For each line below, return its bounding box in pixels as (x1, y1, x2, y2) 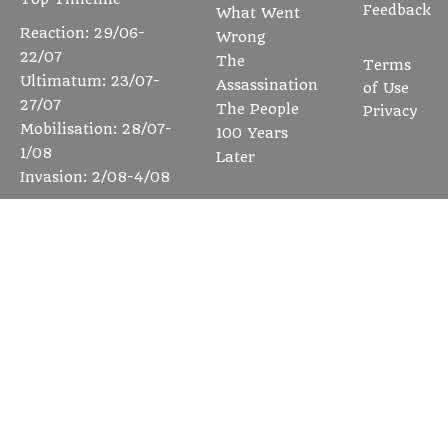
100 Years (216, 125, 288, 142)
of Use (363, 80, 409, 97)
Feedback (363, 2, 431, 19)
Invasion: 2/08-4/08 (20, 169, 170, 186)
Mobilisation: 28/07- (20, 121, 172, 138)
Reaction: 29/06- (20, 25, 145, 42)
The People (216, 101, 299, 118)
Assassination (216, 77, 318, 94)
